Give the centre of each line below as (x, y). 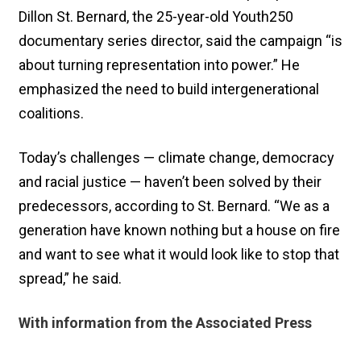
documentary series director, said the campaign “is (180, 40)
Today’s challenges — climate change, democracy (176, 157)
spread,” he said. (70, 278)
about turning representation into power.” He (159, 64)
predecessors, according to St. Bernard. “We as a (174, 205)
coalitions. (51, 113)
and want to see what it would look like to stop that (179, 254)
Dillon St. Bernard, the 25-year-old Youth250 (156, 16)
